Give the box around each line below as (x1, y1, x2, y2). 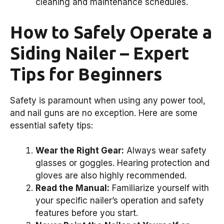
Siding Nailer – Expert (10, 42, 189, 63)
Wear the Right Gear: (35, 145, 124, 156)
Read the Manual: (35, 183, 109, 193)
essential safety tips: (10, 120, 93, 130)
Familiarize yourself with (109, 183, 209, 193)
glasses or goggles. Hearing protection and (35, 158, 209, 168)
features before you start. (35, 208, 138, 218)
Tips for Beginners (10, 63, 162, 84)
